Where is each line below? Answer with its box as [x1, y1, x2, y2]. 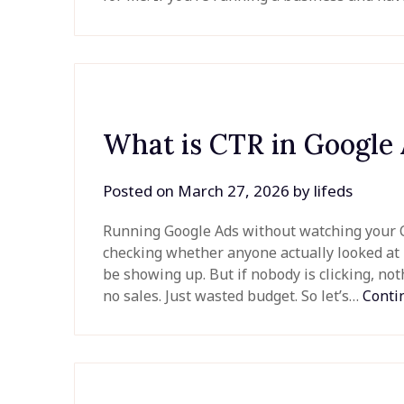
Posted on [103, 179, 179, 201]
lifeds [314, 179, 353, 201]
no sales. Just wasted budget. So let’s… [103, 285, 363, 306]
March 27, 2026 [178, 179, 290, 201]
